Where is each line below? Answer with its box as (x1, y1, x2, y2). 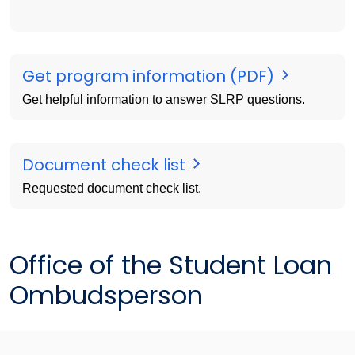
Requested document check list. (22, 181, 201, 195)
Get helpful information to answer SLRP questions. (22, 92, 305, 106)
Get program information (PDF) (22, 64, 278, 87)
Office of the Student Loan (10, 246, 332, 283)
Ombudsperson (10, 277, 203, 313)
